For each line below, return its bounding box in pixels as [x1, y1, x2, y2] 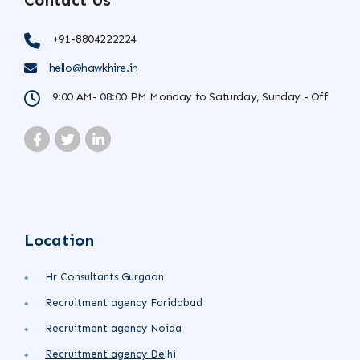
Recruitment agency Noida [45, 322, 182, 335]
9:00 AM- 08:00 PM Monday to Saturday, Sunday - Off [51, 90, 329, 104]
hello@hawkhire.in [48, 61, 138, 76]
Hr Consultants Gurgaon [45, 271, 164, 284]
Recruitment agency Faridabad [45, 297, 202, 309]
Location [24, 231, 94, 251]
